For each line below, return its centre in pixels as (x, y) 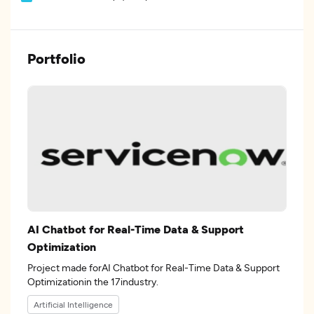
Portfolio (56, 58)
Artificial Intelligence (73, 304)
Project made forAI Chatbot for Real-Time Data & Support (153, 267)
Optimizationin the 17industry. (126, 281)
